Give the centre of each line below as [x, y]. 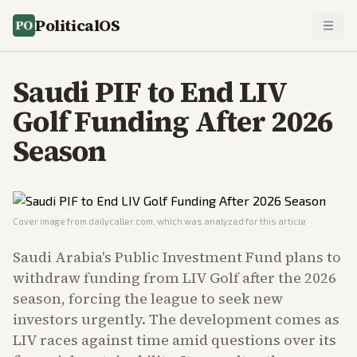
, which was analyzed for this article [229, 221]
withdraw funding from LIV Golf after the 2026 [175, 278]
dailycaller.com [121, 221]
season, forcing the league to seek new [148, 298]
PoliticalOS [78, 25]
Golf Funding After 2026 [173, 122]
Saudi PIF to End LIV [150, 92]
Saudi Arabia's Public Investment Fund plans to [177, 257]
